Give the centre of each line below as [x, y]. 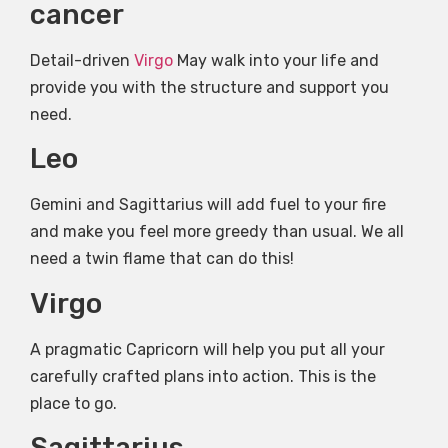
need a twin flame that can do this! [162, 259]
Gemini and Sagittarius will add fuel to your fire [208, 205]
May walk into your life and [276, 60]
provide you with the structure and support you [209, 87]
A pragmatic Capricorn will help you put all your [207, 349]
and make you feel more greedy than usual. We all [217, 232]
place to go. [73, 403]
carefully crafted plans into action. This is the [203, 376]
